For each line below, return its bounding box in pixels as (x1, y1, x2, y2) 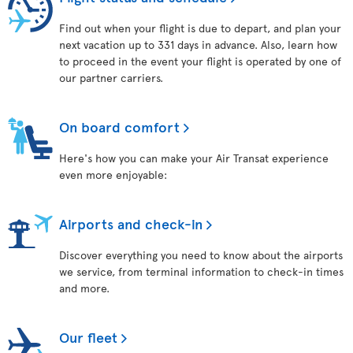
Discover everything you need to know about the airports (59, 247, 343, 262)
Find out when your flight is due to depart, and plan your (59, 20, 341, 35)
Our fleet (59, 327, 117, 347)
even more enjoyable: (59, 167, 167, 182)
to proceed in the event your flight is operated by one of (59, 54, 341, 69)
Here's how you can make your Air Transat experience (59, 150, 329, 165)
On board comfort (59, 117, 180, 136)
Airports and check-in (59, 214, 203, 233)
